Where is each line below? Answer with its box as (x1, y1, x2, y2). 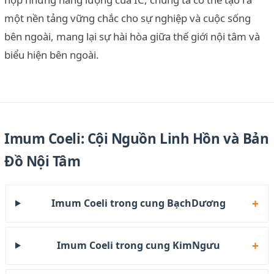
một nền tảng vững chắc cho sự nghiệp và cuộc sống (4, 10, 251, 25)
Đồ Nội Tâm (4, 151, 81, 171)
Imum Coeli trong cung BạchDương (51, 196, 226, 210)
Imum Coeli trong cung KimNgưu (57, 239, 221, 252)
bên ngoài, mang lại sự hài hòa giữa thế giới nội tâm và (4, 29, 260, 43)
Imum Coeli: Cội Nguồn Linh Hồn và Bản (4, 128, 269, 148)
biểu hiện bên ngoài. (4, 47, 99, 62)
